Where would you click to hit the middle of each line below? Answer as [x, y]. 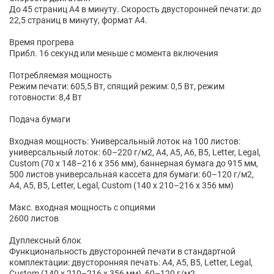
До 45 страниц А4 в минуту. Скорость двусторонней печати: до [135, 9]
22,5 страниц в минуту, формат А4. [78, 20]
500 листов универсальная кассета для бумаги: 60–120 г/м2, [131, 175]
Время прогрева [42, 43]
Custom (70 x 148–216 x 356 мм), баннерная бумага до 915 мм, [134, 164]
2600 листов [34, 219]
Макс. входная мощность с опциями [82, 208]
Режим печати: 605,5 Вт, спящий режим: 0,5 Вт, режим [117, 87]
